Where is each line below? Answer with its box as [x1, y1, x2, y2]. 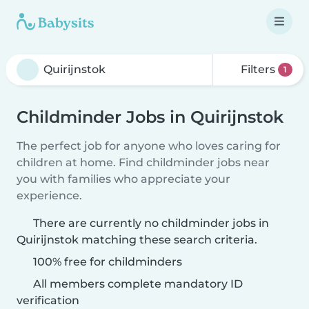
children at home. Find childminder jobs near [17, 156, 270, 169]
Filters [238, 63, 279, 76]
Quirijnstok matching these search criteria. [17, 233, 257, 246]
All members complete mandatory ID [30, 277, 243, 290]
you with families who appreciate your [17, 172, 230, 186]
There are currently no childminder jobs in [33, 217, 269, 230]
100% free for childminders [30, 255, 182, 268]
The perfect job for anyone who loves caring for [17, 139, 281, 152]
